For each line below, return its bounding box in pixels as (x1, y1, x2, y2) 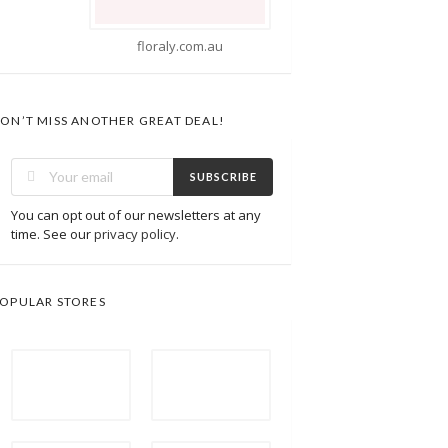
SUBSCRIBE (189, 170, 257, 184)
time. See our (11, 224, 94, 243)
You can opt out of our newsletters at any (11, 205, 261, 224)
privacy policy (94, 224, 176, 243)
